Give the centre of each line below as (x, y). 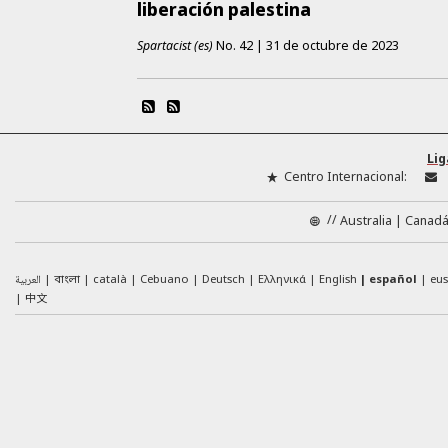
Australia (365, 220)
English (338, 278)
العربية (28, 280)
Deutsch (224, 278)
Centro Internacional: (345, 176)
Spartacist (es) (175, 46)
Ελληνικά (282, 278)
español (393, 278)
